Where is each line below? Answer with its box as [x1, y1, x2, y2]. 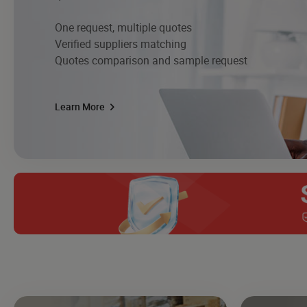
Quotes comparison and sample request [55, 52, 247, 68]
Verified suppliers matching [55, 36, 186, 51]
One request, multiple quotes [55, 19, 192, 35]
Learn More [55, 99, 107, 113]
